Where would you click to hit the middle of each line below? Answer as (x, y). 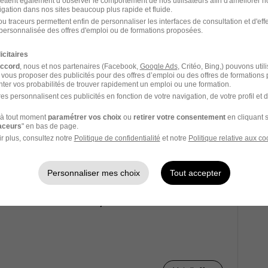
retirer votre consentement (179, 117)
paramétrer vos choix (84, 117)
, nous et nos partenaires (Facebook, (80, 66)
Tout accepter (195, 173)
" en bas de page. (50, 126)
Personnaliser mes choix (93, 173)
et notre (174, 138)
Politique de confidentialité (117, 138)
